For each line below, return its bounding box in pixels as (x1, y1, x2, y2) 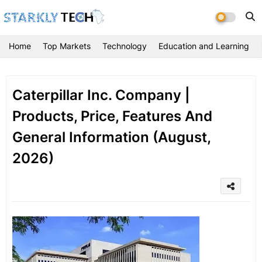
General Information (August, (12, 129, 211, 146)
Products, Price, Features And (12, 108, 212, 125)
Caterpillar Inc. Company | (12, 87, 190, 104)
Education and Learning (158, 41, 249, 51)
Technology (102, 41, 147, 51)
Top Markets (43, 41, 91, 51)
